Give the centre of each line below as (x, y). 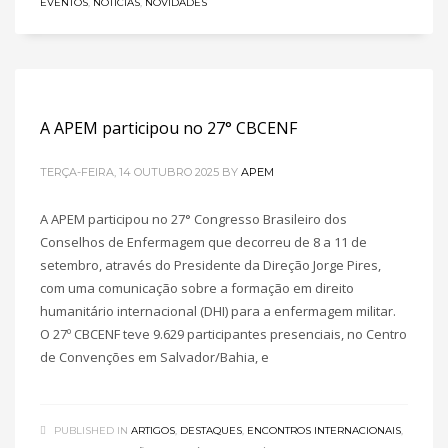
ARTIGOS (153, 430)
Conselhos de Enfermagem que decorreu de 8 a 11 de (203, 242)
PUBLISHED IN (91, 430)
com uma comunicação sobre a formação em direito (197, 288)
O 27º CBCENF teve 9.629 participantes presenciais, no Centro (223, 334)
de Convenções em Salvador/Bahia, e (154, 357)
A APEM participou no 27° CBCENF (168, 128)
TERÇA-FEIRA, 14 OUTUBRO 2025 (129, 172)
